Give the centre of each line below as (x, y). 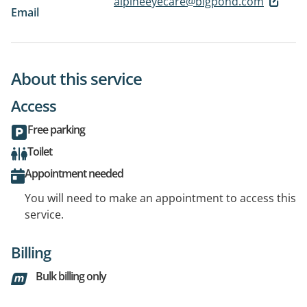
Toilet (40, 151)
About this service (76, 78)
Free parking (56, 129)
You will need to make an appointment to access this (160, 198)
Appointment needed (74, 173)
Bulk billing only (71, 276)
